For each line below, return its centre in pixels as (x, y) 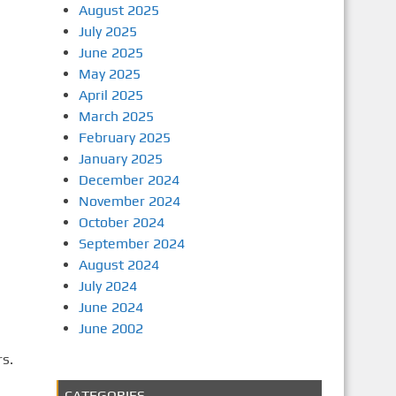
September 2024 (131, 244)
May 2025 (109, 74)
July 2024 (107, 286)
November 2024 (129, 201)
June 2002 (110, 328)
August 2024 (118, 265)
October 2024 (121, 222)
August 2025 (118, 10)
